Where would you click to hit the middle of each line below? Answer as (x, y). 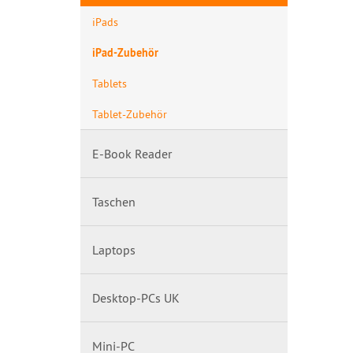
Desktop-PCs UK (136, 298)
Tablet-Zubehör (130, 114)
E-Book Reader (132, 154)
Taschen (114, 202)
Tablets (110, 83)
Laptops (114, 250)
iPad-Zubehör (125, 52)
